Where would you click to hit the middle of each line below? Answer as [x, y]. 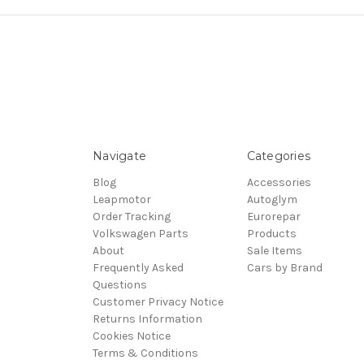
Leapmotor [122, 199]
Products [271, 233]
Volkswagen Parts [141, 233]
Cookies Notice [132, 336]
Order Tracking [132, 216]
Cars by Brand [284, 267]
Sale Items [274, 250]
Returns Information [147, 318]
